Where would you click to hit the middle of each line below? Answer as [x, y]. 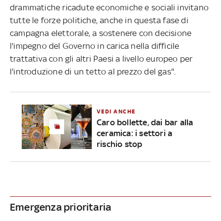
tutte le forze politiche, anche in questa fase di [99, 20]
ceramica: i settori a [134, 133]
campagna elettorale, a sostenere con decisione [101, 33]
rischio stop [119, 144]
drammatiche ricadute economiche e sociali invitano [110, 7]
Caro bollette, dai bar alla [145, 122]
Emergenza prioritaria [61, 207]
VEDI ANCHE [116, 111]
